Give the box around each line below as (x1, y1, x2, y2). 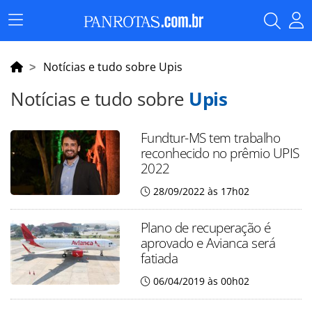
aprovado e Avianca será (140, 233, 276, 252)
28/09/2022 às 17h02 (153, 185, 249, 198)
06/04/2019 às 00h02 (153, 274, 249, 288)
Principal (15, 33, 56, 47)
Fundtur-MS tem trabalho (140, 128, 281, 147)
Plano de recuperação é (140, 218, 271, 237)
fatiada (140, 249, 178, 267)
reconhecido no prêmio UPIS (140, 143, 299, 162)
